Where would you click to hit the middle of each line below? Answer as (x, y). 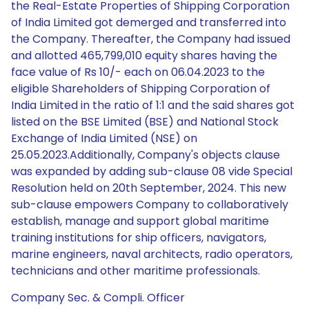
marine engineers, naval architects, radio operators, (152, 254)
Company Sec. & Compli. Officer (98, 298)
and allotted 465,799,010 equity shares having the (144, 56)
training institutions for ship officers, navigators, (139, 238)
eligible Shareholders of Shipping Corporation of (141, 89)
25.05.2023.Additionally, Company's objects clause (146, 155)
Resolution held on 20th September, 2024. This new (149, 188)
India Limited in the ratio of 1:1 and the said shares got (153, 105)
